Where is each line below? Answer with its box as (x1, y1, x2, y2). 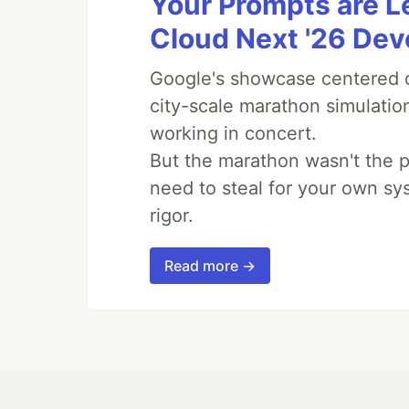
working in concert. (150, 122, 317, 145)
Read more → (164, 257, 256, 276)
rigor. (150, 204, 194, 227)
